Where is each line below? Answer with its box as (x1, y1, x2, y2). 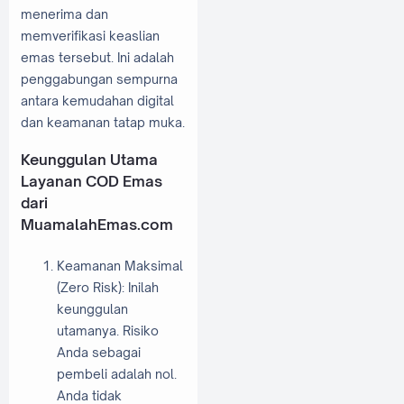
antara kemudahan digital (21, 92, 174, 108)
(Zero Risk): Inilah (57, 279, 159, 295)
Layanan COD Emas (21, 172, 162, 191)
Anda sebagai (57, 344, 141, 360)
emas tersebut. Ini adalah (21, 49, 174, 65)
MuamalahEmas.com (21, 216, 173, 234)
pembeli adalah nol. (57, 365, 177, 381)
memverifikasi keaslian (21, 27, 160, 43)
